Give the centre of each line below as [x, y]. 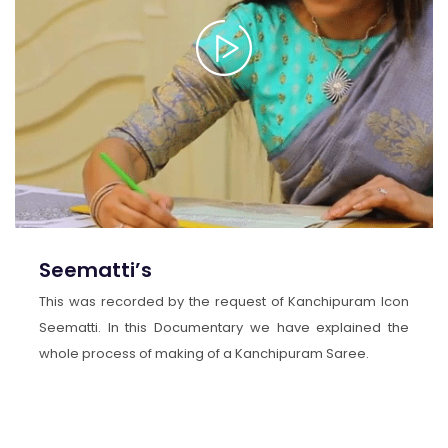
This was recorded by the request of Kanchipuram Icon [224, 301]
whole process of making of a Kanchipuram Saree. [204, 353]
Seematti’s [95, 270]
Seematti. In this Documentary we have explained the [224, 327]
